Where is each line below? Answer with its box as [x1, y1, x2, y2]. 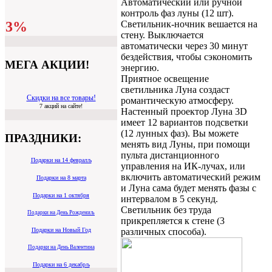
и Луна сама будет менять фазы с [121, 183, 256, 193]
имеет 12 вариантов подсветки [121, 117, 248, 127]
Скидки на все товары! [26, 93, 96, 103]
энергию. [121, 63, 159, 73]
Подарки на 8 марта [36, 174, 86, 181]
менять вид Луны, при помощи [121, 139, 250, 149]
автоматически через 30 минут [121, 41, 248, 51]
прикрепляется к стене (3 [121, 216, 225, 226]
